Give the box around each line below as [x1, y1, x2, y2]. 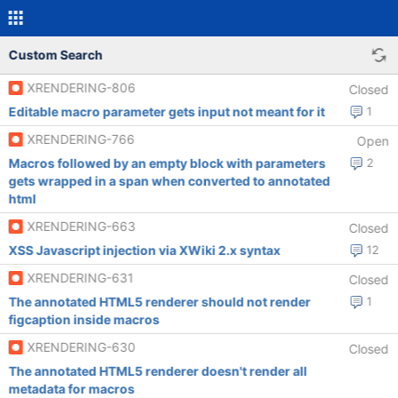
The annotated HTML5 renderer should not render [8, 294, 311, 309]
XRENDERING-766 [27, 131, 135, 147]
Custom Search [8, 47, 103, 62]
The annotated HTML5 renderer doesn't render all [8, 363, 307, 378]
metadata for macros [8, 381, 135, 396]
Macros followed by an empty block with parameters [8, 155, 326, 171]
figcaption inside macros [8, 312, 160, 327]
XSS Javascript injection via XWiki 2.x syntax [8, 243, 281, 258]
